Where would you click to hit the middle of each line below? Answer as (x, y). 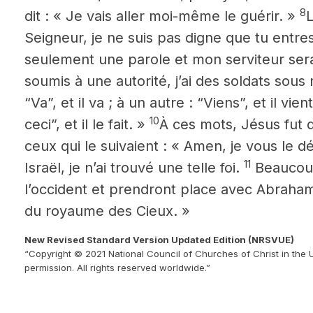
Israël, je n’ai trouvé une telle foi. (134, 168)
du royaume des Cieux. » (107, 211)
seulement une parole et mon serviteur (154, 59)
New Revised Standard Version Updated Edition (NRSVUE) (159, 240)
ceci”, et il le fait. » (87, 124)
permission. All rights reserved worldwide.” (117, 268)
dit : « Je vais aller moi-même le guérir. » (162, 16)
